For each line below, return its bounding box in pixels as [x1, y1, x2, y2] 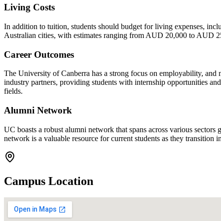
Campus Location [4, 174, 93, 187]
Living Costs [4, 2, 55, 13]
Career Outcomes [4, 49, 74, 60]
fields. [4, 87, 23, 96]
